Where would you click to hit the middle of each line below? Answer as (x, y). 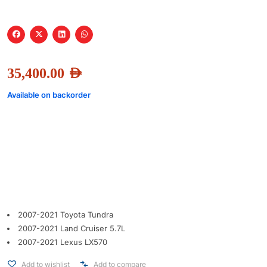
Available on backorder (49, 94)
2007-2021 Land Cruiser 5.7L (72, 228)
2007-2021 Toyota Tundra (66, 214)
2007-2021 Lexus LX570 (63, 242)
